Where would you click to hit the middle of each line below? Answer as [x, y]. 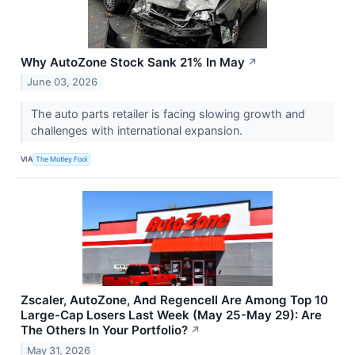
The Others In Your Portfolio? [104, 330]
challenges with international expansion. [138, 131]
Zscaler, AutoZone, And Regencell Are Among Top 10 [174, 300]
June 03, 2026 [63, 82]
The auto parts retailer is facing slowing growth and [168, 114]
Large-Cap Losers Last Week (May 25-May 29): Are [171, 315]
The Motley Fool [62, 158]
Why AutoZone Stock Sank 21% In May [133, 62]
